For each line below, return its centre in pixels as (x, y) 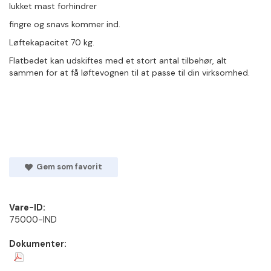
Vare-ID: (27, 208)
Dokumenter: (38, 244)
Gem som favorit (67, 167)
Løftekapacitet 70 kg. (52, 42)
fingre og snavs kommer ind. (65, 24)
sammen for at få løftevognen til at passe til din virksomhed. (129, 73)
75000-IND (33, 220)
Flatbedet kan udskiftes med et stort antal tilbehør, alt (118, 60)
